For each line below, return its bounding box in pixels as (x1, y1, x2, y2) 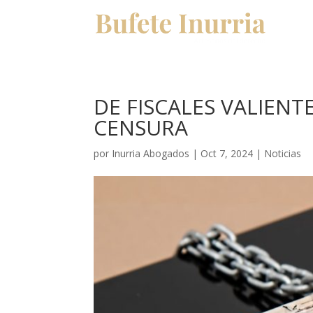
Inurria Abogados (112, 147, 190, 160)
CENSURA (94, 113, 189, 142)
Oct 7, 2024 (201, 147, 254, 160)
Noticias (264, 147, 302, 160)
